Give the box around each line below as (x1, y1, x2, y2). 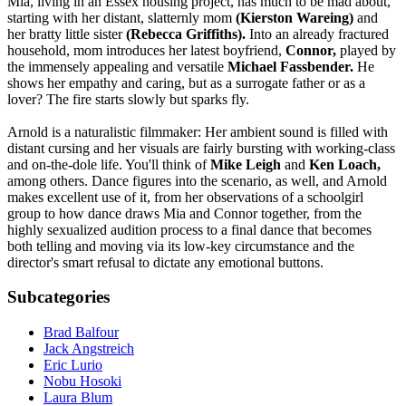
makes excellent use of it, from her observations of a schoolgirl (7, 188, 363, 205)
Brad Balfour (43, 324, 119, 341)
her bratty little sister (7, 25, 122, 42)
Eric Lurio (43, 357, 102, 373)
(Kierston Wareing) (236, 9, 357, 25)
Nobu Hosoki (43, 373, 121, 390)
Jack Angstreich (43, 341, 134, 357)
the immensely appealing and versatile (7, 58, 227, 74)
